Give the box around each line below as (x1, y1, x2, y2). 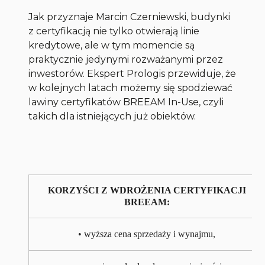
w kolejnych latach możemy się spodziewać (28, 82, 233, 94)
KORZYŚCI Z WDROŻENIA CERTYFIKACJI (47, 185, 246, 196)
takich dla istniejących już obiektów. (28, 111, 196, 122)
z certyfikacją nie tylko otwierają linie (28, 25, 200, 37)
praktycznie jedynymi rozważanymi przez (28, 54, 224, 66)
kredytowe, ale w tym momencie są (28, 40, 195, 51)
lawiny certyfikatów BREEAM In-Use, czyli (28, 96, 224, 108)
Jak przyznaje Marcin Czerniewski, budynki (28, 11, 231, 23)
